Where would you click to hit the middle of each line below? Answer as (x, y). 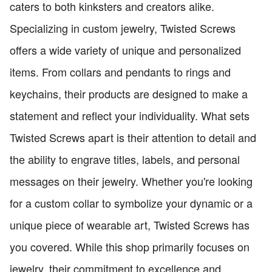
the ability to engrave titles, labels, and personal (125, 159)
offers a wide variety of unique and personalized (125, 49)
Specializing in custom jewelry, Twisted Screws (123, 28)
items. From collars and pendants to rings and (120, 71)
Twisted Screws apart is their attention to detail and (133, 137)
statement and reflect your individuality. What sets (130, 115)
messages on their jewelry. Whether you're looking (131, 181)
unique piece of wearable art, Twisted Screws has (130, 224)
